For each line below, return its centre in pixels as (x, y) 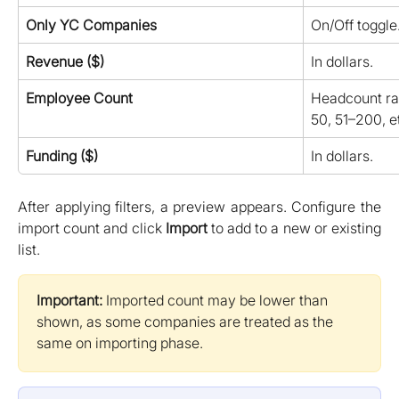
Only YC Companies (91, 25)
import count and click (92, 228)
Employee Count (79, 98)
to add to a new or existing (294, 228)
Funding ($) (62, 156)
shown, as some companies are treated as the (187, 322)
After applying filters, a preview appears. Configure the (199, 207)
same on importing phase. (120, 343)
